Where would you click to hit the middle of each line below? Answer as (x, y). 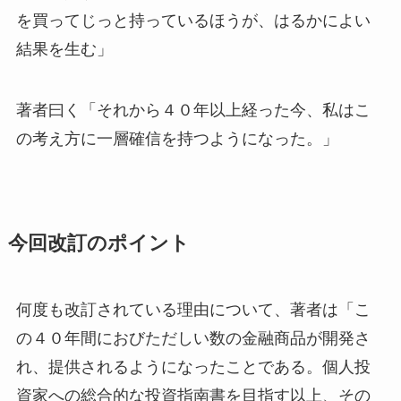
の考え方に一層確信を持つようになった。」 (177, 139)
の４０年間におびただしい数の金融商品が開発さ (193, 339)
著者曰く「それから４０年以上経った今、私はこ (193, 111)
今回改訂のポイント (98, 244)
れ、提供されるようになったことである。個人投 (193, 367)
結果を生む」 (64, 50)
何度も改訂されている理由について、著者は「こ (193, 310)
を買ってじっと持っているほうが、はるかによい (193, 21)
